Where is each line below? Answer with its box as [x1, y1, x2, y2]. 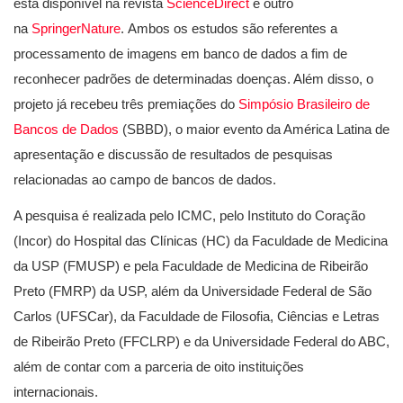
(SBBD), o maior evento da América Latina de [119, 121, 390, 138]
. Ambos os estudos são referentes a [121, 21, 337, 37]
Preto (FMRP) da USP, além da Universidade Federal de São [13, 283, 372, 300]
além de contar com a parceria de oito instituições [13, 359, 304, 375]
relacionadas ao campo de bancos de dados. [13, 172, 276, 188]
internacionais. [13, 384, 98, 400]
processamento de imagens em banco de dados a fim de [13, 46, 347, 62]
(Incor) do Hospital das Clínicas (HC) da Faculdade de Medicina [13, 233, 388, 249]
